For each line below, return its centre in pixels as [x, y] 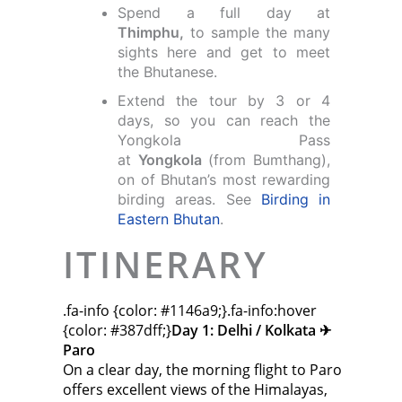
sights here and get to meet [224, 52]
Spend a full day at [224, 12]
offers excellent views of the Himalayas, [195, 390]
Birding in [296, 199]
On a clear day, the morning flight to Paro [202, 370]
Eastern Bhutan [169, 218]
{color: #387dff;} [117, 331]
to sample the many [257, 32]
